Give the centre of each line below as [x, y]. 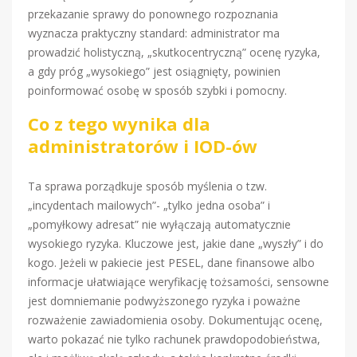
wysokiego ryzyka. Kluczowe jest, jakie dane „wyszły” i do [176, 244]
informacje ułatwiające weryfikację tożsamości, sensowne [178, 282]
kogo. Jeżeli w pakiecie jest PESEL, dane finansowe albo [171, 263]
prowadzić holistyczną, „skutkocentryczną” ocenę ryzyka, [174, 53]
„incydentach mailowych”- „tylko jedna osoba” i [149, 206]
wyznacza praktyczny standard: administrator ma [154, 33]
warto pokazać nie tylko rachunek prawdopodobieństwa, [174, 339]
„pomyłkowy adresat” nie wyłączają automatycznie [159, 225]
